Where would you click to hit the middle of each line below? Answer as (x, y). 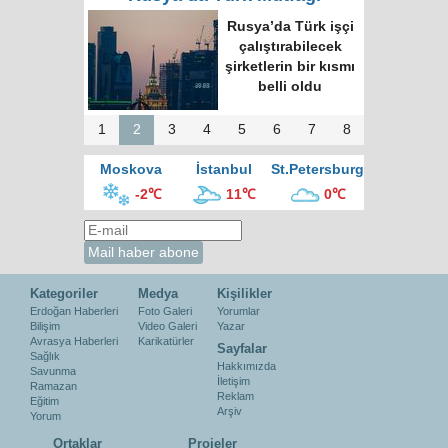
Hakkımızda (246, 366)
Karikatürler (166, 341)
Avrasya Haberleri (74, 341)
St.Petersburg (317, 169)
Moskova (130, 169)
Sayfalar (242, 348)
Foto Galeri (165, 311)
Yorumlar (238, 311)
